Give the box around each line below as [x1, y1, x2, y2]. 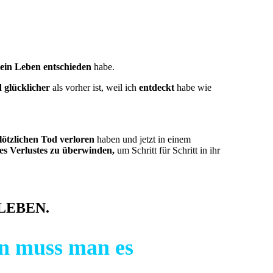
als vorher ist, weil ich [50, 82, 139, 93]
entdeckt [139, 82, 174, 93]
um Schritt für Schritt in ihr [115, 145, 220, 156]
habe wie [174, 82, 211, 93]
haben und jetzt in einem [94, 134, 191, 145]
